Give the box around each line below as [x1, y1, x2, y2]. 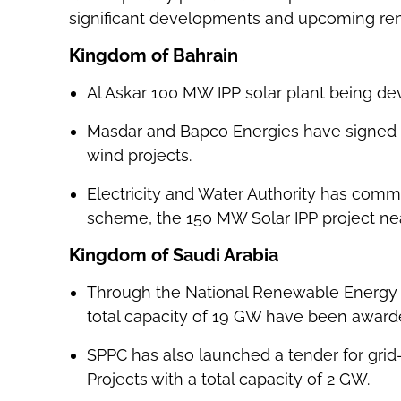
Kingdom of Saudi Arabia [68, 243, 278, 266]
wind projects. [86, 145, 192, 165]
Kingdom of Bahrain [68, 44, 238, 66]
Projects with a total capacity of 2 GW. [86, 369, 370, 388]
